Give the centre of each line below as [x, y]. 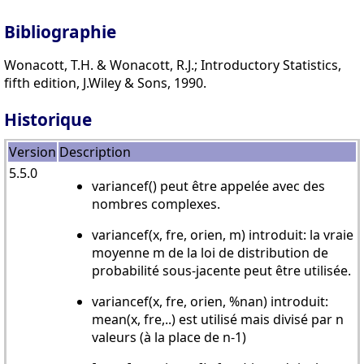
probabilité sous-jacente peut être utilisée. [221, 271]
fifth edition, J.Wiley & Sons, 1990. [105, 82]
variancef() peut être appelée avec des [208, 186]
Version [32, 152]
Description [95, 152]
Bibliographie [60, 31]
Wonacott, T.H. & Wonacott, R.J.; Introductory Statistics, [173, 65]
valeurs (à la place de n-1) [169, 338]
